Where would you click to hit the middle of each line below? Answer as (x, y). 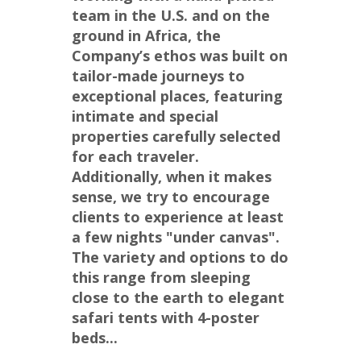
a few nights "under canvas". (178, 237)
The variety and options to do (180, 257)
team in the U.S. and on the (171, 16)
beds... (95, 338)
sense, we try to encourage (171, 197)
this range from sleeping (161, 278)
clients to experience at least (178, 217)
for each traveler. (135, 157)
